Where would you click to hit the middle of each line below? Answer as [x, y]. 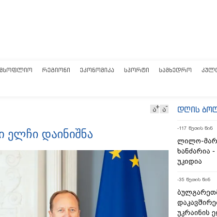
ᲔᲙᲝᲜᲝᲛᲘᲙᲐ [97, 70]
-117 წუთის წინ [195, 128]
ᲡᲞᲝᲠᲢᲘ [137, 70]
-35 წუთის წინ [194, 179]
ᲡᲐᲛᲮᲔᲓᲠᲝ [175, 70]
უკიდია [190, 161]
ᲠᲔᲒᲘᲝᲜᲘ [56, 70]
